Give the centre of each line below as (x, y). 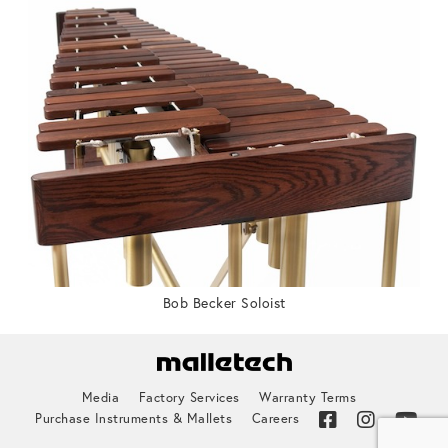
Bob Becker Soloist (224, 303)
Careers (275, 419)
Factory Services (189, 398)
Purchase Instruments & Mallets (133, 419)
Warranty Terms (308, 398)
